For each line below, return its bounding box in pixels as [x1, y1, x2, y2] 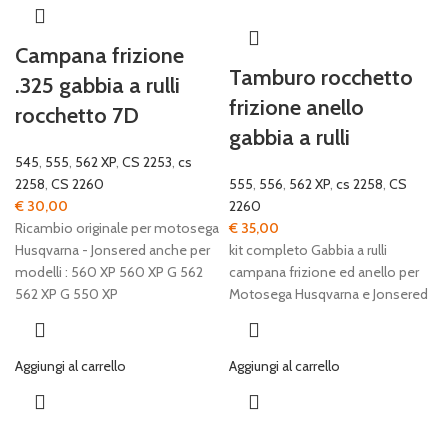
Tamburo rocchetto [229, 64, 413, 91]
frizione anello [229, 94, 364, 121]
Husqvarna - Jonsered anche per [15, 241, 210, 259]
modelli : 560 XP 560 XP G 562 [15, 263, 203, 281]
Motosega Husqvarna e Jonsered [229, 285, 428, 303]
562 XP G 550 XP [15, 285, 118, 303]
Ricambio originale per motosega [15, 219, 219, 237]
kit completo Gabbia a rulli [229, 241, 387, 259]
